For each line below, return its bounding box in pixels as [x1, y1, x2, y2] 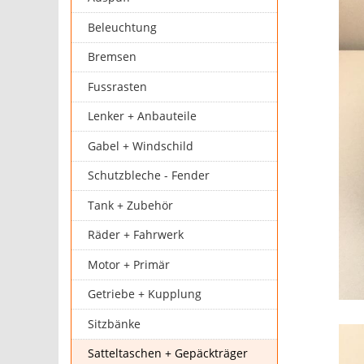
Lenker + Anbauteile [88, 109, 197, 124]
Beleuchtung [88, 19, 158, 35]
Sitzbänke [88, 316, 141, 331]
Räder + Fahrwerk [88, 227, 184, 243]
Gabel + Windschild [88, 138, 194, 154]
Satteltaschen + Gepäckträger [88, 346, 249, 362]
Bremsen [88, 50, 137, 65]
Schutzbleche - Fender [88, 168, 210, 184]
